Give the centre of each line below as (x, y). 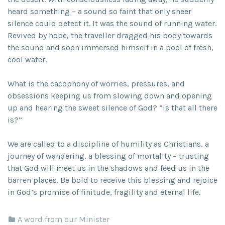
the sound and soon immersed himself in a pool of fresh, (110, 47)
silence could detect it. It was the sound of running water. (112, 23)
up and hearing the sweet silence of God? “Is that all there (113, 108)
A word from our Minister (64, 219)
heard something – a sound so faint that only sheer (99, 11)
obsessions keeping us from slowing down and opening (110, 96)
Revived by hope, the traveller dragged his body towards (110, 35)
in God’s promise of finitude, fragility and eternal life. (104, 192)
